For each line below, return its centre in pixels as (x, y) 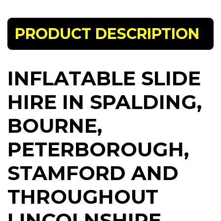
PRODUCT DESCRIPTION (107, 34)
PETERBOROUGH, (98, 149)
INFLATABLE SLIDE (104, 78)
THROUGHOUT (83, 197)
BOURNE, (55, 126)
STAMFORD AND (93, 173)
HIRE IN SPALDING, (105, 102)
